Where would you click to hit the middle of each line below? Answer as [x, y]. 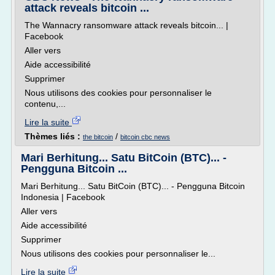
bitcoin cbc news [145, 137]
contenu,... [45, 104]
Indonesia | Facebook [63, 197]
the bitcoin [98, 137]
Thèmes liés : [54, 136]
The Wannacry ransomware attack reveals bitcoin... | [126, 25]
